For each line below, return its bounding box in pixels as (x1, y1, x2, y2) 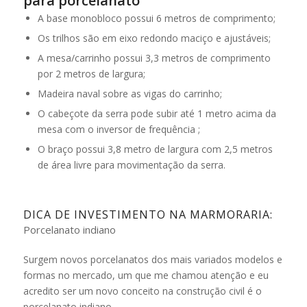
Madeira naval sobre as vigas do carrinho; (37, 86, 222, 100)
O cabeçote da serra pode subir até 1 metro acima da (37, 106, 276, 120)
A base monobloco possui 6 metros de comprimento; (37, 11, 275, 25)
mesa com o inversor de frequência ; (37, 122, 200, 136)
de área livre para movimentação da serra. (37, 158, 225, 171)
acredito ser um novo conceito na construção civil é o (23, 284, 262, 297)
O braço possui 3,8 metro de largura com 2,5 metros (37, 142, 273, 156)
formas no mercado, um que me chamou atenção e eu (23, 268, 269, 282)
